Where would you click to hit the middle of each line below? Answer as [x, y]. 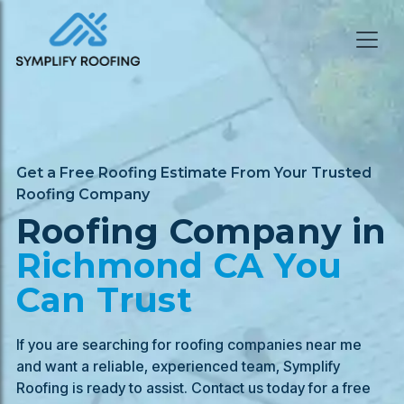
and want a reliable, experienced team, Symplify [178, 366]
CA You [278, 266]
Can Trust [104, 300]
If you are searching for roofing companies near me [189, 344]
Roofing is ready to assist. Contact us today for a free [193, 388]
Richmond [110, 266]
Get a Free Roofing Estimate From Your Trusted [194, 173]
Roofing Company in [202, 231]
